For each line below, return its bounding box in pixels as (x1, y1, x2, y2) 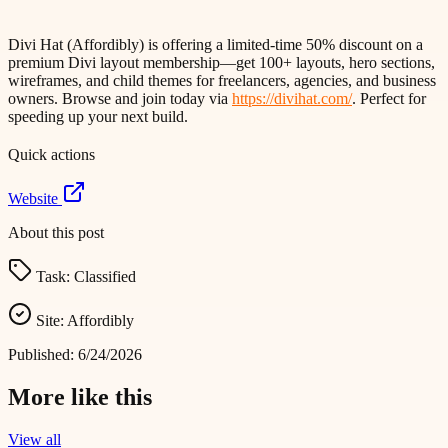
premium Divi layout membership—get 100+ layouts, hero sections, (8, 54, 435, 72)
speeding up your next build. (8, 108, 188, 126)
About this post (8, 224, 104, 242)
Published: (8, 346, 78, 364)
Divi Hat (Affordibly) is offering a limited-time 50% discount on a (8, 36, 423, 54)
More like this (8, 384, 152, 411)
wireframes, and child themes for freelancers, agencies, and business (8, 72, 436, 90)
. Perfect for (352, 90, 426, 108)
